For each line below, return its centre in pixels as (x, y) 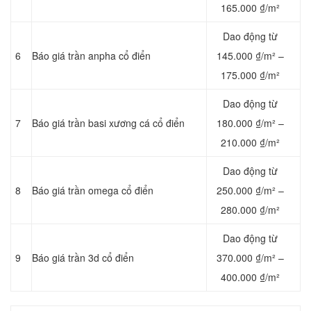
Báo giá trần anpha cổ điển (91, 56)
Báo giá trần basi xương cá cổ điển (108, 123)
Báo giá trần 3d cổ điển (83, 258)
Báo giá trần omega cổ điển (93, 191)
